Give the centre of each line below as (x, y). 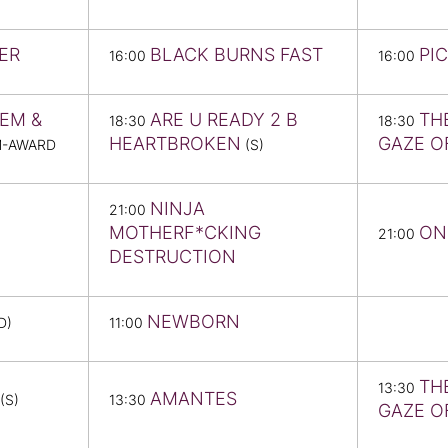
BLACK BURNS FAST (236, 55)
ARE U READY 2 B (224, 120)
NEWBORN (193, 322)
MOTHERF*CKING (185, 233)
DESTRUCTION (172, 257)
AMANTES (193, 399)
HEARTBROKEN (175, 144)
